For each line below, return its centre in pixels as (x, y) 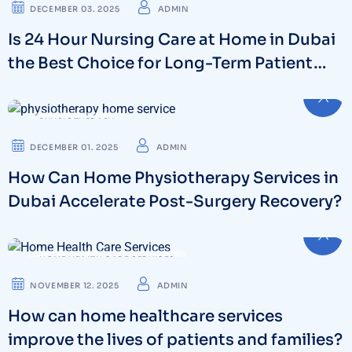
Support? (46, 87)
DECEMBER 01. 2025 (74, 148)
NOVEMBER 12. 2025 (75, 285)
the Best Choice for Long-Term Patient (161, 64)
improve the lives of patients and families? (175, 339)
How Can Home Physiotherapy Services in (173, 178)
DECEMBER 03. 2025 (75, 9)
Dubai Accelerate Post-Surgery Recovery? (175, 202)
